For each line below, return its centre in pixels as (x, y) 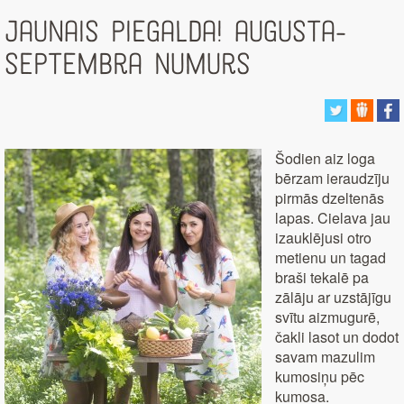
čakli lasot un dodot (337, 337)
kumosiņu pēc (320, 377)
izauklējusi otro (323, 238)
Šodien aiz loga (325, 159)
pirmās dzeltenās (330, 198)
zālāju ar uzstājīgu (333, 298)
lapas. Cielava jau (333, 218)
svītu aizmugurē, (327, 317)
